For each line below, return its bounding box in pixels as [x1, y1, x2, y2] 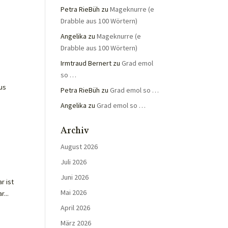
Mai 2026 [61, 188, 87, 197]
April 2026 [61, 203, 91, 212]
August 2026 [61, 142, 98, 151]
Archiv [61, 125, 90, 137]
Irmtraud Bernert [61, 59, 112, 68]
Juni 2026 [61, 173, 89, 182]
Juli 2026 [61, 157, 87, 166]
